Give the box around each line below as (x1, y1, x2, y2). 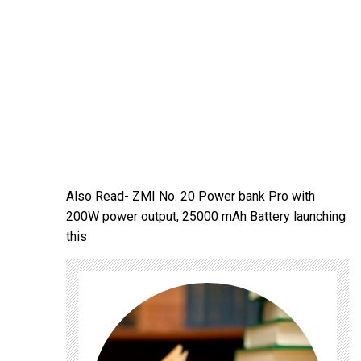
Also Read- (66, 188, 133, 204)
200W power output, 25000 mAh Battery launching (66, 208, 346, 224)
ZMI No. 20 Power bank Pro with (132, 188, 316, 204)
